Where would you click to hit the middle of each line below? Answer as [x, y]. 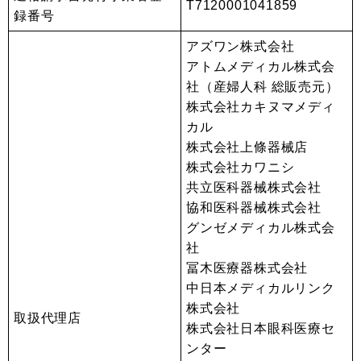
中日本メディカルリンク [261, 288]
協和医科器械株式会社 [254, 207]
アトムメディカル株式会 [261, 66]
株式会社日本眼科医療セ [261, 328]
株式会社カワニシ [241, 167]
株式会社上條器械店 [247, 147]
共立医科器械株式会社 [254, 187]
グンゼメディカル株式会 [261, 228]
